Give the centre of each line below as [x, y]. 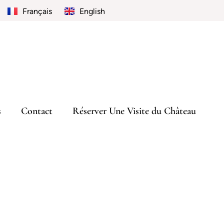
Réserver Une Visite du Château [134, 111]
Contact [36, 111]
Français [37, 11]
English [92, 11]
